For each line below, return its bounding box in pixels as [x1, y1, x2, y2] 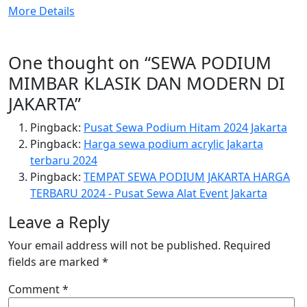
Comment [8, 282, 62, 297]
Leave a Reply [8, 211, 110, 233]
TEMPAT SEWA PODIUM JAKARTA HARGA [84, 169, 290, 184]
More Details [8, 3, 75, 19]
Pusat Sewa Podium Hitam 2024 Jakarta [84, 120, 287, 135]
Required [223, 238, 271, 253]
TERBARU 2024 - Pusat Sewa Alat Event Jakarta [30, 186, 267, 201]
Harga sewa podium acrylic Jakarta [84, 136, 263, 151]
